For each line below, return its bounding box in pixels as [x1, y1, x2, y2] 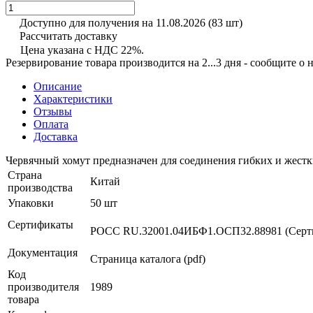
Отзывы [34, 105, 72, 117]
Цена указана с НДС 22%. [20, 43, 144, 56]
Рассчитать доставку [20, 29, 117, 42]
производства [8, 181, 73, 194]
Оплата [34, 117, 68, 130]
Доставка [34, 130, 78, 143]
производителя [8, 280, 79, 293]
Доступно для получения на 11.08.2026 [20, 16, 208, 29]
